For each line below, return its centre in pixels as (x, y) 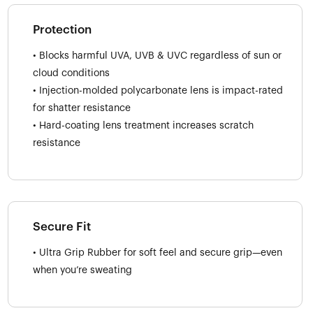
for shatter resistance (82, 108)
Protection (62, 29)
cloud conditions (71, 73)
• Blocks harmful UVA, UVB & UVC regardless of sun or (157, 56)
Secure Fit (62, 226)
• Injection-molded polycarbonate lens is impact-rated (158, 90)
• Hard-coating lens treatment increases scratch (143, 125)
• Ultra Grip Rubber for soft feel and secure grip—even (158, 253)
